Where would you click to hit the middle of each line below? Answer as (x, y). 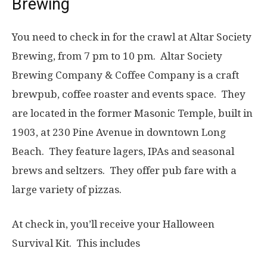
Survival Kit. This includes (77, 243)
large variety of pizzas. (73, 190)
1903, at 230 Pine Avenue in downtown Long (119, 133)
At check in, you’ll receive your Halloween (113, 224)
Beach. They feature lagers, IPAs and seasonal (123, 152)
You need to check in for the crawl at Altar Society (132, 37)
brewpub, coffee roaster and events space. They (129, 94)
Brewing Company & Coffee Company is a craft (125, 75)
